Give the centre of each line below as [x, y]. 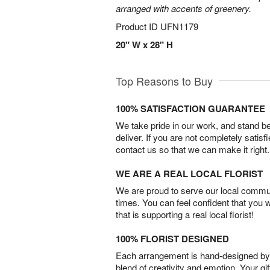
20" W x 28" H [144, 45]
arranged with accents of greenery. [184, 8]
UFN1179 [179, 26]
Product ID [138, 26]
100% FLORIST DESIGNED [172, 239]
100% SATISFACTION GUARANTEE [190, 108]
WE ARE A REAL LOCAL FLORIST [189, 174]
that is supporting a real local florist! [185, 214]
